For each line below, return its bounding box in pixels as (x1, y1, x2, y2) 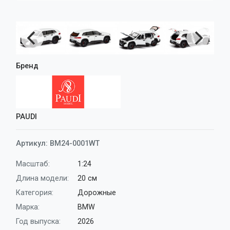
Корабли (16, 18, 43, 27)
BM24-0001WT (50, 139, 100, 148)
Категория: (16, 188, 53, 197)
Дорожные (78, 188, 116, 197)
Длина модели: (16, 174, 69, 183)
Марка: (16, 203, 40, 212)
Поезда (16, 35, 40, 44)
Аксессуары (16, 1, 55, 9)
